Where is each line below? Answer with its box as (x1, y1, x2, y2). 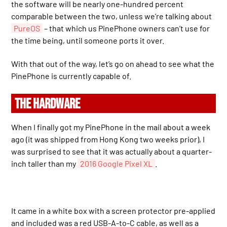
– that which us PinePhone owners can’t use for (43, 23, 210, 33)
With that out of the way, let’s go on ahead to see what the (11, 59, 215, 68)
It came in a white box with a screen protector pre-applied (11, 206, 216, 216)
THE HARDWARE (15, 96, 81, 113)
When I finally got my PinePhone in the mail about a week (11, 122, 211, 132)
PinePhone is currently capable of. (11, 71, 132, 81)
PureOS (14, 23, 41, 33)
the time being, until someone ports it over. (11, 35, 165, 45)
